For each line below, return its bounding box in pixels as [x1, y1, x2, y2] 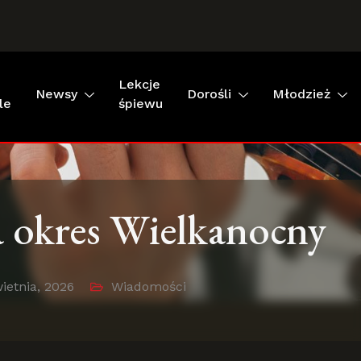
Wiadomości [111, 279, 186, 295]
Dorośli [187, 85, 231, 102]
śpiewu [118, 95, 163, 111]
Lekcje [118, 76, 160, 92]
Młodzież [272, 85, 330, 102]
